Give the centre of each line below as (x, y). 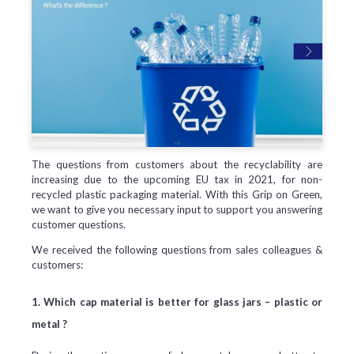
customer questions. (79, 224)
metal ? (51, 324)
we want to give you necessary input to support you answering (177, 209)
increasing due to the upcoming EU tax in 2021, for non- (177, 179)
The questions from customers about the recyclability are (177, 164)
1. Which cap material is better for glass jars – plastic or (177, 302)
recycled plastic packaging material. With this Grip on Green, (177, 194)
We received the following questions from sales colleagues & (177, 250)
